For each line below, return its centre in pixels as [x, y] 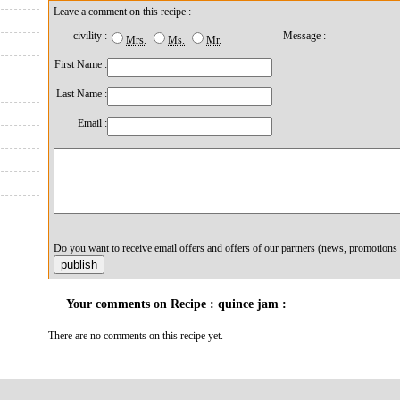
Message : [304, 36]
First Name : [81, 64]
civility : [90, 36]
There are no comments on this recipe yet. [136, 336]
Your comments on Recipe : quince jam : [176, 304]
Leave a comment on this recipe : [122, 12]
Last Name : [82, 94]
